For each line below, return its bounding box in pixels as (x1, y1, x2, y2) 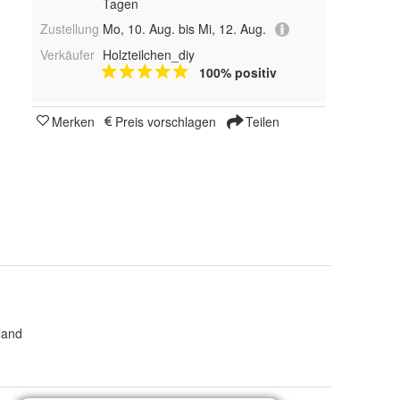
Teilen (242, 112, 279, 131)
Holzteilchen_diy (102, 46, 195, 64)
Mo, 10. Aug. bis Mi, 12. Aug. (102, 19, 266, 37)
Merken (52, 112, 95, 131)
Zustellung (40, 19, 99, 37)
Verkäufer (40, 46, 95, 64)
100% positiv (198, 63, 277, 82)
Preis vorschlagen (115, 112, 216, 131)
